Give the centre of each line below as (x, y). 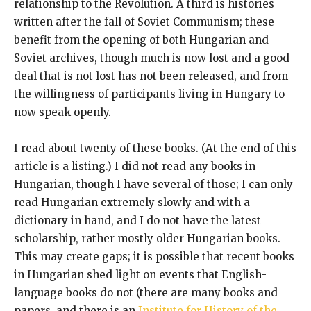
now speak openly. (62, 112)
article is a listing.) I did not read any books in (135, 166)
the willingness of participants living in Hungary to (149, 94)
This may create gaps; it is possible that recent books (154, 256)
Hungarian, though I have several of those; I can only (153, 184)
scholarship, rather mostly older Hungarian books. (147, 238)
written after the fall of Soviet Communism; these (144, 22)
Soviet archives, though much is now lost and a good (152, 58)
